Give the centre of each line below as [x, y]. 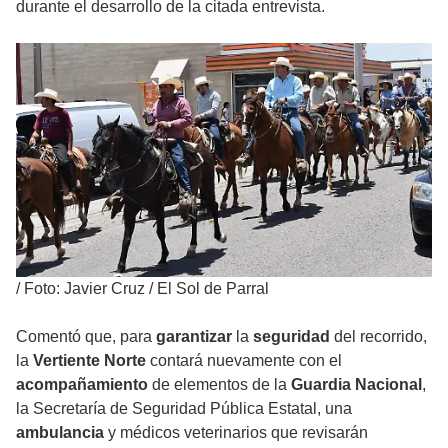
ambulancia [62, 433]
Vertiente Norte [87, 361]
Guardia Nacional [356, 385]
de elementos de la [221, 385]
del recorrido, [380, 337]
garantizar [196, 337]
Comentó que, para [86, 337]
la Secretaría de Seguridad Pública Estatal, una [184, 409]
